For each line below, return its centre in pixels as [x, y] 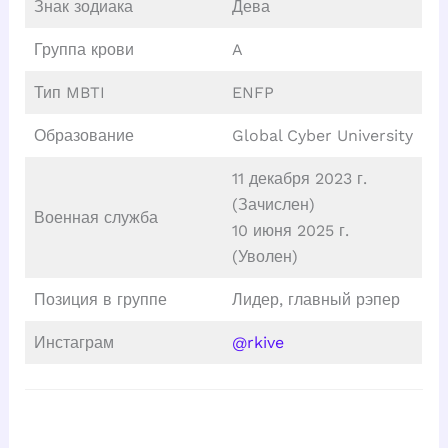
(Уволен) [264, 257]
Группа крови [83, 50]
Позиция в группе [100, 300]
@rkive [257, 343]
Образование [83, 136]
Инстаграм [73, 343]
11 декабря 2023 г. [299, 179]
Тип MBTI [69, 93]
